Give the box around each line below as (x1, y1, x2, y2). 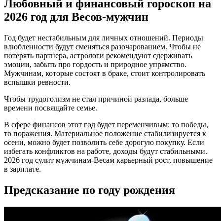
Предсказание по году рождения (4, 183, 175, 196)
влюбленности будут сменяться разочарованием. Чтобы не (4, 42, 201, 51)
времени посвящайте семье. (4, 103, 97, 112)
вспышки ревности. (4, 77, 71, 86)
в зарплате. (4, 164, 41, 173)
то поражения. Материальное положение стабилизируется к (4, 129, 206, 138)
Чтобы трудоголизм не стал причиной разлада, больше (4, 94, 188, 103)
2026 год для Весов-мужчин (4, 10, 148, 24)
